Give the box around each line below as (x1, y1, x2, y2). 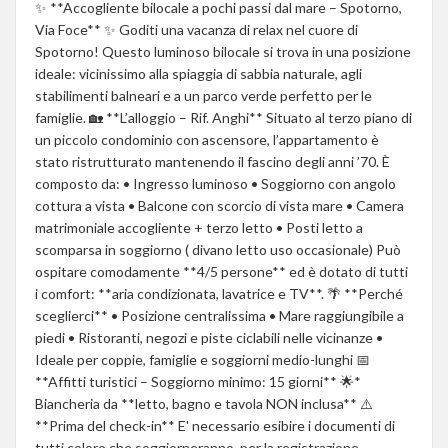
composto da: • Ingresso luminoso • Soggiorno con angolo (35, 174, 396, 192)
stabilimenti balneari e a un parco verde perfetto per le (35, 86, 372, 104)
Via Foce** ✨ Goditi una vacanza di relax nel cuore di (35, 20, 358, 38)
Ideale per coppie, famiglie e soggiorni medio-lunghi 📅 (35, 350, 370, 368)
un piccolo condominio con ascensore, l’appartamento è (35, 130, 379, 148)
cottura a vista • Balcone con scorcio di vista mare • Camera (35, 196, 404, 214)
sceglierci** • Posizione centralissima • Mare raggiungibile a (35, 306, 404, 324)
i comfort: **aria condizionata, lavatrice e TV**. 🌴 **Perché (35, 284, 403, 302)
